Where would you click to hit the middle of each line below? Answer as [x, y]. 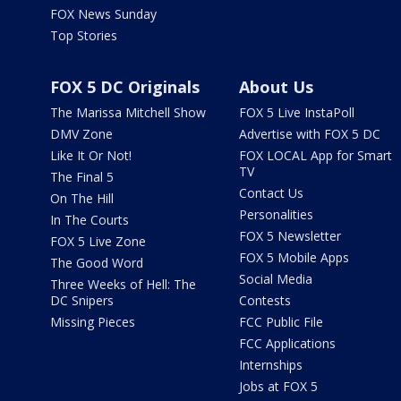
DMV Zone [81, 133]
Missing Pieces [93, 321]
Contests [264, 300]
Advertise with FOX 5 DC [309, 133]
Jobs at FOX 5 [278, 386]
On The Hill [82, 198]
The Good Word [97, 262]
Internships [270, 364]
